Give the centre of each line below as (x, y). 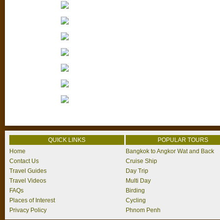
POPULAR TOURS (183, 140)
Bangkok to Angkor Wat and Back (170, 151)
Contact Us (24, 161)
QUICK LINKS (67, 140)
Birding (135, 191)
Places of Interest (32, 200)
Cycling (136, 200)
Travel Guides (28, 171)
